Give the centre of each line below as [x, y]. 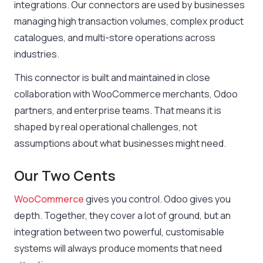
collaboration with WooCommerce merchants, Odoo [126, 94]
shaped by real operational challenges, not [106, 127]
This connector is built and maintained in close [112, 77]
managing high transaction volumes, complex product [129, 21]
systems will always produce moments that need [118, 248]
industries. [37, 54]
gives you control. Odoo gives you [157, 199]
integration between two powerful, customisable [119, 232]
